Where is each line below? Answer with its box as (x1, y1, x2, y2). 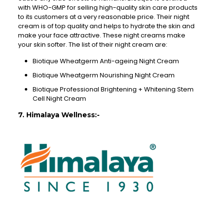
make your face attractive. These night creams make (18, 31, 185, 40)
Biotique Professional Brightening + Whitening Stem (32, 85, 194, 94)
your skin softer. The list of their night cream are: (18, 40, 167, 50)
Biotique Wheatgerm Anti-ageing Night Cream (32, 56, 179, 66)
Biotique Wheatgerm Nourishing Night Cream (32, 71, 176, 80)
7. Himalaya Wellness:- (18, 110, 100, 120)
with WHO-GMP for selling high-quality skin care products (18, 3, 198, 13)
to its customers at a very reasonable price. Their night (18, 12, 189, 22)
